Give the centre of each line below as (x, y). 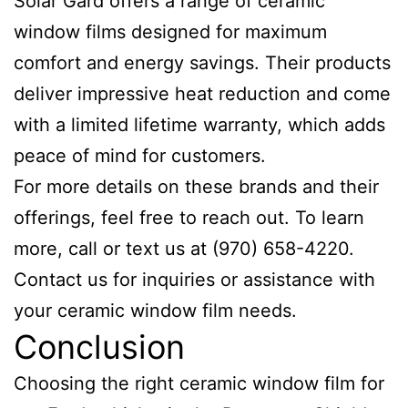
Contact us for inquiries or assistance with (194, 280)
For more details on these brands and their (196, 187)
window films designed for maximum (170, 32)
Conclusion (99, 347)
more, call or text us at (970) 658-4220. (184, 249)
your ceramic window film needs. (155, 311)
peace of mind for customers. (140, 156)
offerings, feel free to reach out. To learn (189, 218)
